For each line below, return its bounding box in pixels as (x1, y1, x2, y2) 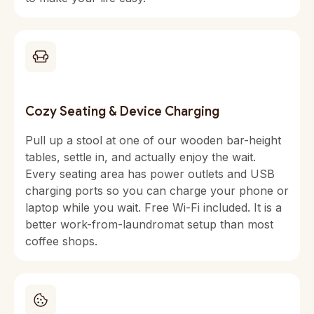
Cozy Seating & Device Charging (25, 104, 219, 119)
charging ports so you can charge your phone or (25, 184, 289, 198)
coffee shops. (25, 234, 97, 248)
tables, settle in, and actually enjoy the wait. (25, 150, 256, 164)
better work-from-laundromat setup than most (25, 217, 273, 231)
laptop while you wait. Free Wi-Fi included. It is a (25, 200, 282, 214)
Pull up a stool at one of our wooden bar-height (25, 133, 281, 147)
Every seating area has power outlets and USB (25, 167, 275, 181)
